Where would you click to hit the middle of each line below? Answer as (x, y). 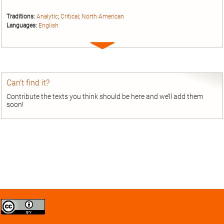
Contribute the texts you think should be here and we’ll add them (105, 97)
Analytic (47, 16)
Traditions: (21, 16)
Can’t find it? (28, 83)
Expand (113, 46)
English (48, 25)
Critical (70, 16)
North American (103, 16)
